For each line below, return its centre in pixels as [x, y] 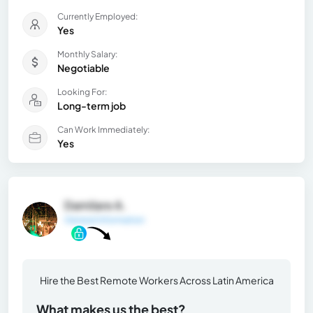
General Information [104, 219]
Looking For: [82, 92]
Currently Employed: [97, 16]
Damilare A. [95, 205]
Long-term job [92, 105]
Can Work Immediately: [103, 129]
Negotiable [83, 67]
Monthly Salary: [87, 54]
